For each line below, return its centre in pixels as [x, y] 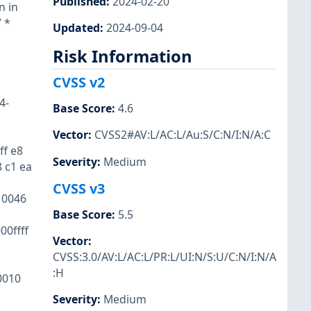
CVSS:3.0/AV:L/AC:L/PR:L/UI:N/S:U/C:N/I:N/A [165, 257]
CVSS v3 [79, 188]
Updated [76, 27]
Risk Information [123, 56]
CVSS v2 [79, 83]
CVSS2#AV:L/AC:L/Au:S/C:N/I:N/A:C [183, 135]
